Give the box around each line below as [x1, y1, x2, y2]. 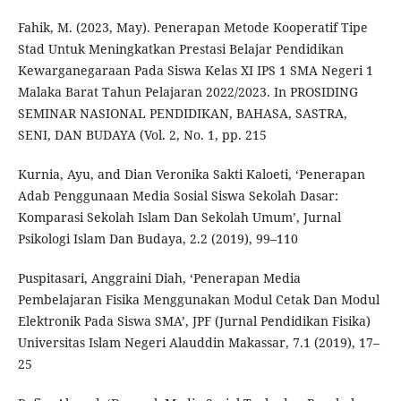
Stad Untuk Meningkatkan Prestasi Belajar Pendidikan [17, 40, 344, 58]
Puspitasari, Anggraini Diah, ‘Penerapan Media [17, 269, 301, 287]
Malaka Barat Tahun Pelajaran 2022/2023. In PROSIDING [17, 83, 358, 101]
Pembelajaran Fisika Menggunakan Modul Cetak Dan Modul [17, 291, 380, 309]
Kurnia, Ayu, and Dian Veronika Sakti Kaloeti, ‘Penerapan [17, 166, 365, 183]
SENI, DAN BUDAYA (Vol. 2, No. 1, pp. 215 [17, 126, 267, 144]
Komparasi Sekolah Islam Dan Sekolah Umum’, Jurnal [17, 209, 341, 226]
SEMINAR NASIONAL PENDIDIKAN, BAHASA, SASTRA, [17, 105, 347, 123]
